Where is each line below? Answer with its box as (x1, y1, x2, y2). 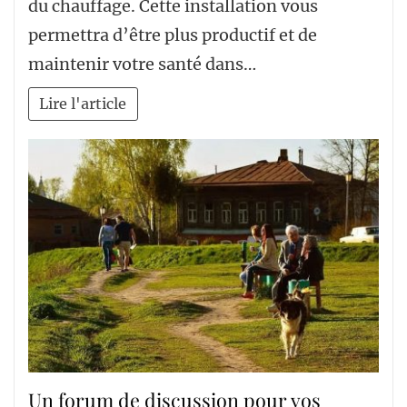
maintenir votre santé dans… (28, 53, 256, 74)
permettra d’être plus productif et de (28, 24, 317, 45)
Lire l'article (39, 94, 127, 114)
